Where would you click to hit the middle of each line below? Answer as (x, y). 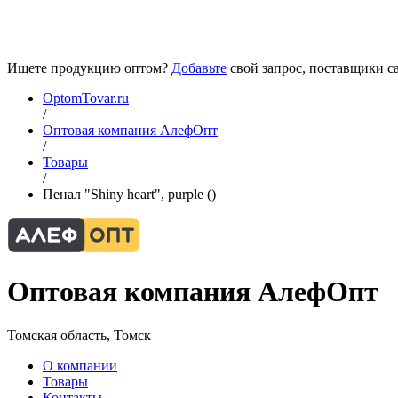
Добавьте (199, 68)
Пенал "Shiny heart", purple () (129, 194)
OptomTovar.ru (86, 98)
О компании (80, 365)
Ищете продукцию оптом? (89, 68)
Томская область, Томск (79, 335)
